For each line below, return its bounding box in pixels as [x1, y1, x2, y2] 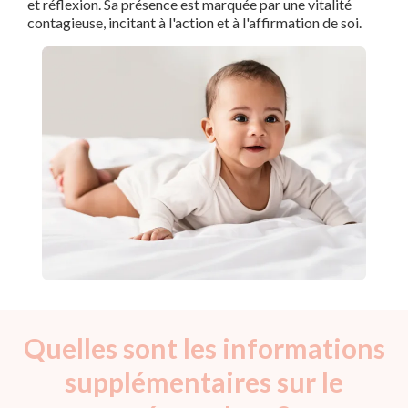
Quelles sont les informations [23, 331, 385, 364]
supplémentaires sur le [65, 364, 343, 398]
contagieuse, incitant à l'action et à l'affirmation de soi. [27, 14, 362, 32]
